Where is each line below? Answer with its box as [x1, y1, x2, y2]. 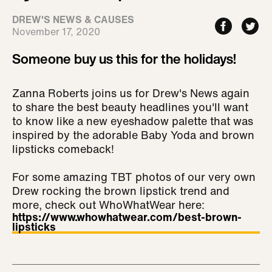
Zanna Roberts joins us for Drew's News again [12, 85, 250, 101]
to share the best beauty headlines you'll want [12, 99, 248, 115]
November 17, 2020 [12, 24, 100, 39]
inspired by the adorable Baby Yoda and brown [12, 127, 254, 143]
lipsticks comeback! [12, 141, 114, 157]
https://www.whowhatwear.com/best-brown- [12, 209, 242, 225]
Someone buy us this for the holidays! [12, 49, 236, 69]
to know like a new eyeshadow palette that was [12, 113, 253, 129]
